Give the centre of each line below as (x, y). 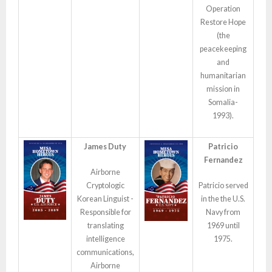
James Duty (105, 147)
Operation (223, 9)
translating (105, 226)
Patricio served (223, 185)
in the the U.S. (223, 199)
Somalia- (223, 102)
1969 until (223, 226)
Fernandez (223, 160)
